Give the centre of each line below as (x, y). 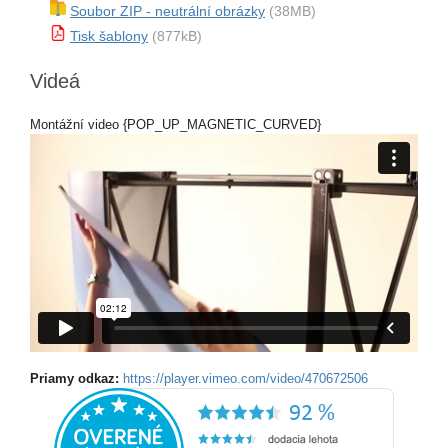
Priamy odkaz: (76, 379)
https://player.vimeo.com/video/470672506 (245, 379)
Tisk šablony (109, 36)
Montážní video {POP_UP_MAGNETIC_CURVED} (175, 124)
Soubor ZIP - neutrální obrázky (167, 11)
